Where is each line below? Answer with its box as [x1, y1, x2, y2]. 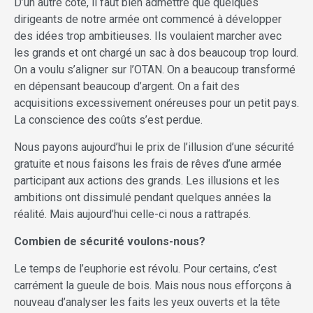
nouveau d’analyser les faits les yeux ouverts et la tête [14, 296, 280, 310]
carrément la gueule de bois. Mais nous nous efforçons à [14, 279, 291, 293]
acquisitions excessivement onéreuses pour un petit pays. [14, 96, 299, 110]
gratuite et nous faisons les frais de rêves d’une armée [14, 157, 282, 171]
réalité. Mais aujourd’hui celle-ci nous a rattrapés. [14, 208, 251, 221]
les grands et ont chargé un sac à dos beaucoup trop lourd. [14, 46, 298, 60]
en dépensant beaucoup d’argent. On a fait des [14, 80, 240, 94]
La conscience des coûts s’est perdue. [14, 113, 203, 127]
